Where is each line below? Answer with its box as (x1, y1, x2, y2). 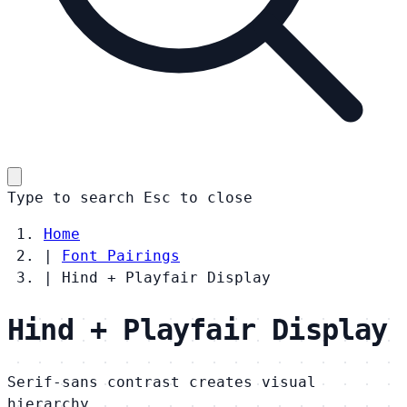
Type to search (7, 188, 134, 206)
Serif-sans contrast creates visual (7, 372, 316, 391)
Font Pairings (62, 246, 180, 264)
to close (180, 188, 253, 206)
